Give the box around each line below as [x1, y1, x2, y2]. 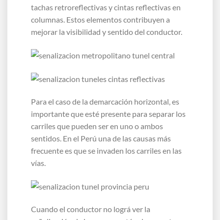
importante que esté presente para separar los [31, 109, 186, 118]
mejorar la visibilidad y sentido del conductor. [31, 27, 182, 36]
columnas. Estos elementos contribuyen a [31, 14, 170, 24]
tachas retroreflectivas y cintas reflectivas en [31, 2, 181, 12]
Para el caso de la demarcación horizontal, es [31, 96, 179, 106]
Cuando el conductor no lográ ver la [31, 204, 150, 214]
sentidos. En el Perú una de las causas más [31, 133, 171, 143]
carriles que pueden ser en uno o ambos [31, 121, 163, 131]
